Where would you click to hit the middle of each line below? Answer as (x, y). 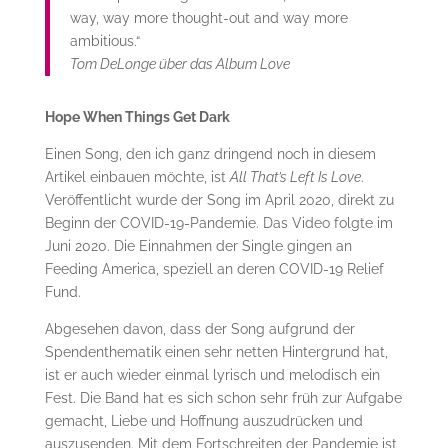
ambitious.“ (104, 41)
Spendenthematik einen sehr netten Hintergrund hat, (216, 352)
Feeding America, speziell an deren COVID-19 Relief (214, 269)
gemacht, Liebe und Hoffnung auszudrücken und (203, 421)
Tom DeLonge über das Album (164, 64)
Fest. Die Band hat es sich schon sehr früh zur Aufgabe (223, 398)
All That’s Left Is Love (295, 177)
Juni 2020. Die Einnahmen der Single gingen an (198, 246)
